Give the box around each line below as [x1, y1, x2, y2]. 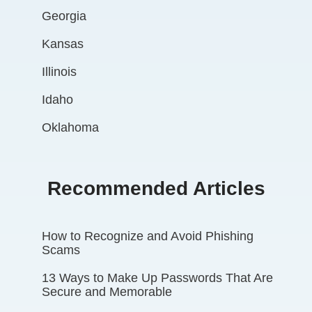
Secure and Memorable [42, 284, 172, 299]
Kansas [42, 36, 84, 51]
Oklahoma [42, 120, 99, 134]
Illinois [42, 64, 77, 79]
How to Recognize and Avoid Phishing [42, 228, 253, 243]
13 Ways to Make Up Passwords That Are [42, 270, 273, 285]
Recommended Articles [47, 177, 265, 199]
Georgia [42, 8, 86, 23]
